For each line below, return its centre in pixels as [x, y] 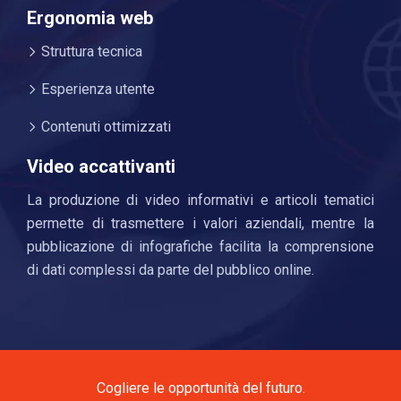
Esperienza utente [96, 89]
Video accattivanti [101, 166]
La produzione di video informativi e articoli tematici [200, 200]
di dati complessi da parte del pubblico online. [171, 269]
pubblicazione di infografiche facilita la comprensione [200, 246]
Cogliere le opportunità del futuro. [200, 388]
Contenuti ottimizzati [104, 126]
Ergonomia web [90, 17]
